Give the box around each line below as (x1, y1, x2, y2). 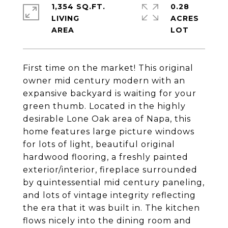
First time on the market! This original (23, 63, 193, 73)
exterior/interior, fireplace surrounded (23, 165, 197, 175)
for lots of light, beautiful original (23, 139, 175, 149)
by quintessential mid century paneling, (23, 178, 205, 187)
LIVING (51, 14, 79, 23)
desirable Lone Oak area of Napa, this (23, 114, 191, 124)
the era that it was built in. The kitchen (23, 203, 200, 213)
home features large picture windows (23, 127, 194, 136)
